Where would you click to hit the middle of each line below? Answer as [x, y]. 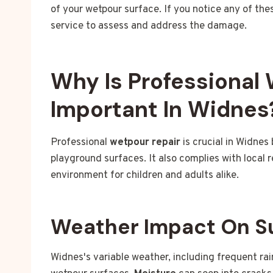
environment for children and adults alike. [145, 176]
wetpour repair [145, 143]
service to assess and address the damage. [149, 27]
